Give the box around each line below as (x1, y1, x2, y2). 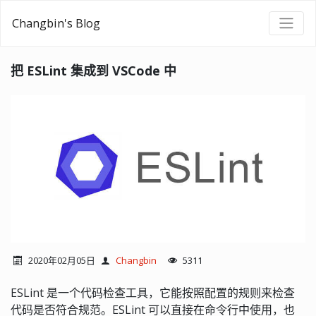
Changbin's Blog (12, 15, 100, 31)
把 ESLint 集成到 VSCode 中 (11, 61, 176, 79)
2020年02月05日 (28, 253, 95, 267)
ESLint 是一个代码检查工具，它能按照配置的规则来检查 (11, 284, 295, 300)
